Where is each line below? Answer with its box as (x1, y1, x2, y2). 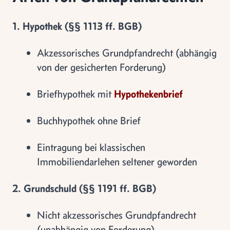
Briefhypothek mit (37, 87, 114, 100)
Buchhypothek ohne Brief (37, 114, 141, 127)
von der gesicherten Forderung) (37, 61, 166, 73)
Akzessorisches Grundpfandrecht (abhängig (37, 46, 217, 59)
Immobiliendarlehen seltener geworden (37, 155, 197, 168)
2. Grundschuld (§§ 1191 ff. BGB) (12, 182, 156, 195)
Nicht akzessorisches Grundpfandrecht (37, 208, 196, 221)
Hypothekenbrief (114, 87, 183, 100)
